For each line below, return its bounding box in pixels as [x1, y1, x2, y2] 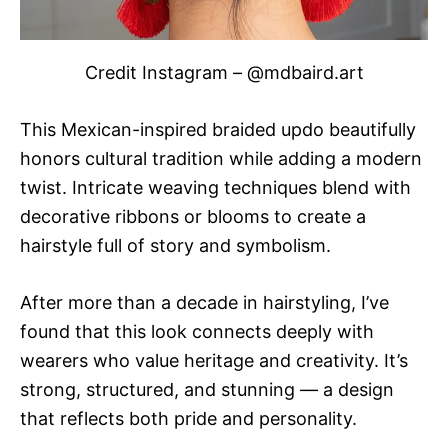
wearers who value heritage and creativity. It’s [20, 350, 408, 371]
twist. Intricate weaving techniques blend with [20, 177, 411, 198]
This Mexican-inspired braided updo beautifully [20, 119, 416, 140]
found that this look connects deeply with [20, 321, 374, 342]
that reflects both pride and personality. [20, 408, 357, 429]
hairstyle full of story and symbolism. [20, 235, 331, 256]
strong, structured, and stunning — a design [20, 379, 394, 400]
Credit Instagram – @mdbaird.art [84, 62, 364, 83]
